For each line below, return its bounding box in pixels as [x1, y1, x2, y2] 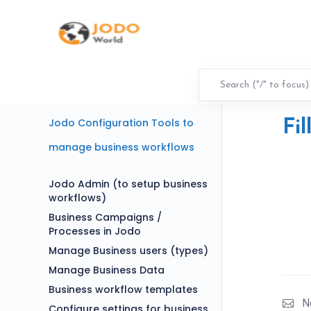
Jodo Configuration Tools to [49, 116, 194, 130]
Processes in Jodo [49, 224, 141, 238]
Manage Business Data [49, 263, 165, 277]
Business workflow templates [49, 283, 198, 296]
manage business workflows [49, 140, 194, 154]
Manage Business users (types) [49, 244, 208, 258]
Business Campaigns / [49, 210, 162, 224]
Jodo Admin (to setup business [49, 177, 208, 191]
